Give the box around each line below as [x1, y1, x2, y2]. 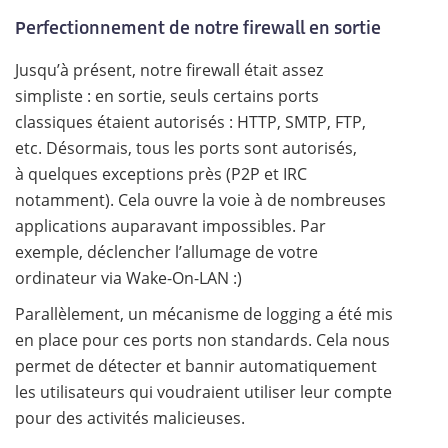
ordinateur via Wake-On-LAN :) [15, 267, 242, 289]
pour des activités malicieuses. [15, 407, 245, 429]
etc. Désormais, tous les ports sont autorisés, [15, 137, 357, 159]
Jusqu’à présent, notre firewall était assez [15, 59, 323, 81]
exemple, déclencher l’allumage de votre [15, 241, 318, 263]
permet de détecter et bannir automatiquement [15, 355, 377, 377]
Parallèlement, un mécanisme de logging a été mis [15, 303, 393, 325]
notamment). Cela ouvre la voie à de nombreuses [15, 189, 386, 211]
